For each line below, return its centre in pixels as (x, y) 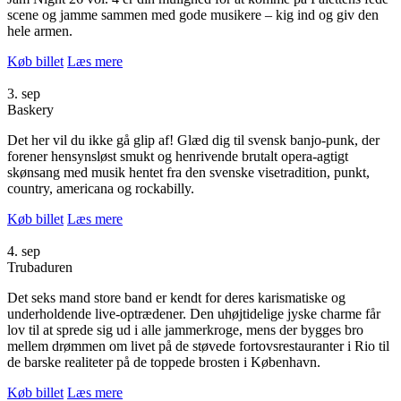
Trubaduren (40, 267)
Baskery (30, 109)
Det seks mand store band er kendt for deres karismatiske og (176, 297)
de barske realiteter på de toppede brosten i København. (164, 362)
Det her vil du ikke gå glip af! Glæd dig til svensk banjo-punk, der (193, 140)
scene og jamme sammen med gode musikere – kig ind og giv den (193, 14)
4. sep (24, 251)
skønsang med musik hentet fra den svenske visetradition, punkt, (188, 172)
